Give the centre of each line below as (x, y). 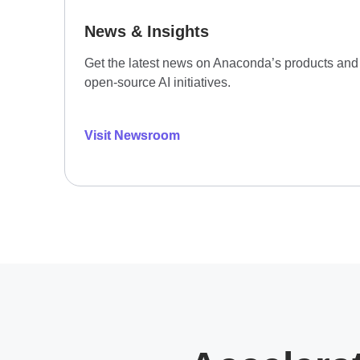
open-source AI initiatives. (157, 83)
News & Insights (147, 32)
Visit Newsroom (132, 136)
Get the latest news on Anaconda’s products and (221, 63)
